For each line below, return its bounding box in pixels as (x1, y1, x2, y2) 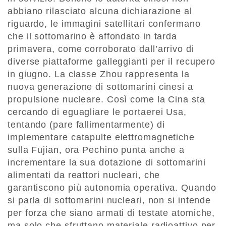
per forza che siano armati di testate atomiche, (8, 208, 215, 218)
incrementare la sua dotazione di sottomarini (8, 157, 206, 168)
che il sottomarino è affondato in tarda (8, 31, 178, 42)
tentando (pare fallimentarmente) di (8, 120, 165, 130)
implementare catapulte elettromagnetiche (8, 132, 195, 143)
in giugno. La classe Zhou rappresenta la (8, 69, 190, 80)
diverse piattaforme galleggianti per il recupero (8, 56, 216, 67)
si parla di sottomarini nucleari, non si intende (8, 195, 211, 206)
